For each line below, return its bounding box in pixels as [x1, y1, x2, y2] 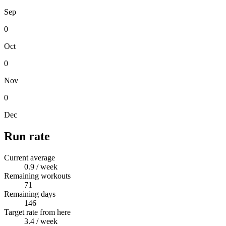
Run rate [4, 129, 50, 143]
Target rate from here [4, 207, 71, 216]
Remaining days [4, 189, 55, 198]
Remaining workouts [4, 171, 71, 180]
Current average [4, 153, 55, 162]
